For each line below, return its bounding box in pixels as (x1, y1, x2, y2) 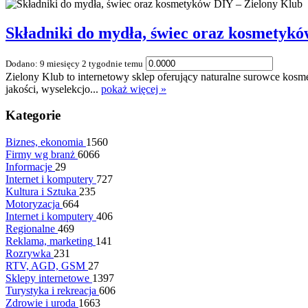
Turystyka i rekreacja (5, 285, 96, 297)
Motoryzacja (5, 198, 60, 210)
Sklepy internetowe (5, 272, 89, 285)
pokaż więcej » (101, 82, 166, 95)
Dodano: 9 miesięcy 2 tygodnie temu (5, 58, 143, 69)
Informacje (5, 161, 52, 173)
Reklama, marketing (5, 235, 93, 247)
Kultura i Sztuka (5, 186, 76, 198)
